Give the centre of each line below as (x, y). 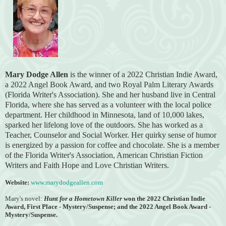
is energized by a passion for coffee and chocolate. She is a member (112, 145)
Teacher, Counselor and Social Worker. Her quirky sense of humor (111, 135)
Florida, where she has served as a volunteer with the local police (108, 104)
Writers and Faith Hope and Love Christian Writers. (88, 165)
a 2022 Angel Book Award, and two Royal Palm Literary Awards (109, 84)
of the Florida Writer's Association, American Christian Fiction (104, 155)
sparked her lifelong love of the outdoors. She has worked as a (104, 125)
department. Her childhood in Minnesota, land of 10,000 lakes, (105, 115)
